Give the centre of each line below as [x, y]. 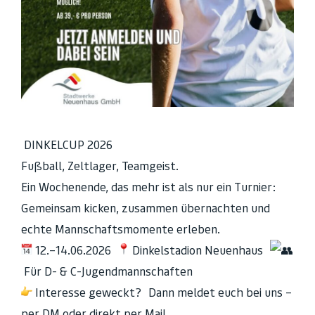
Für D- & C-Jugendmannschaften [107, 271]
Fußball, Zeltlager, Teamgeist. [100, 166]
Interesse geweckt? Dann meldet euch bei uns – [162, 292]
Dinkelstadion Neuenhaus [200, 250]
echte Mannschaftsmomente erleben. [121, 229]
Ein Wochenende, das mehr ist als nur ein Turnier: [152, 187]
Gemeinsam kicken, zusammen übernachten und [146, 208]
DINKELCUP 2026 [70, 144]
